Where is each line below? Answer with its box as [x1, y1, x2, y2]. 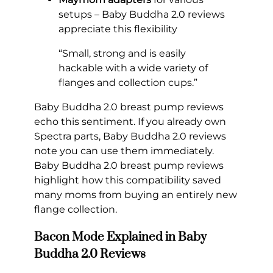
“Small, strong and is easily [58, 47, 186, 59]
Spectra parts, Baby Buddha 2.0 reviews [34, 130, 226, 142]
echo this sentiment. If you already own [34, 115, 226, 127]
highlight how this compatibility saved [34, 174, 221, 186]
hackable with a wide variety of [58, 62, 208, 74]
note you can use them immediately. [34, 144, 214, 157]
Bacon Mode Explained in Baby [34, 229, 207, 245]
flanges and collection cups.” [58, 76, 197, 88]
